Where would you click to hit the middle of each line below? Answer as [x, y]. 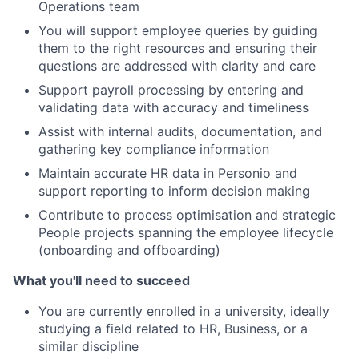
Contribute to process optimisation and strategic [187, 214]
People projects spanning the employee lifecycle [186, 232]
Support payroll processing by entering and [171, 89]
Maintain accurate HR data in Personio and [168, 173]
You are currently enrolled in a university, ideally [184, 311]
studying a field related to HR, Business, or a [173, 328]
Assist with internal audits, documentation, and [180, 131]
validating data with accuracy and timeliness [173, 107]
